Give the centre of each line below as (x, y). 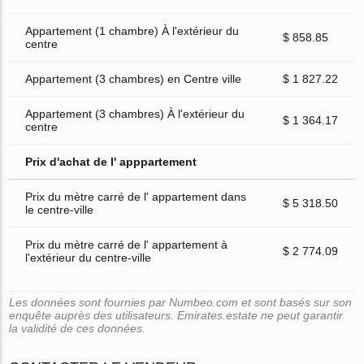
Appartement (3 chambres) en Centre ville (134, 78)
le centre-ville (60, 209)
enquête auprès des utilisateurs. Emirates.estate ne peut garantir (176, 315)
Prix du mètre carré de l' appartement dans (136, 196)
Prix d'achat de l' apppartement (111, 161)
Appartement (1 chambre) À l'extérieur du (132, 30)
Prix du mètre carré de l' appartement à (127, 244)
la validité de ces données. (78, 328)
